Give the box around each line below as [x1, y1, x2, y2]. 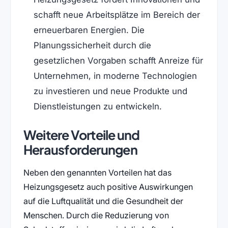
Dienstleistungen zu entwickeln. [33, 101, 167, 111]
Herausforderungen [23, 141, 137, 158]
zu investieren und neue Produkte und [33, 85, 187, 96]
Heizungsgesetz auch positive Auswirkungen [23, 181, 193, 192]
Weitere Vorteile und [23, 126, 140, 143]
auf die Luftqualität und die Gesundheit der [23, 195, 183, 206]
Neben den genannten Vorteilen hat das [23, 167, 172, 178]
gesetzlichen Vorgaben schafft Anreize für [33, 55, 203, 66]
